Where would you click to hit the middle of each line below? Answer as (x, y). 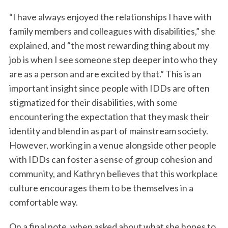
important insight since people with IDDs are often (109, 88)
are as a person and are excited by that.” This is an (105, 74)
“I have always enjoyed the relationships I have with (110, 17)
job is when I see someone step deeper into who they (113, 60)
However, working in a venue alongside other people (112, 145)
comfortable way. (43, 202)
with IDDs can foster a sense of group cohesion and (111, 160)
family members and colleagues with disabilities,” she (112, 31)
